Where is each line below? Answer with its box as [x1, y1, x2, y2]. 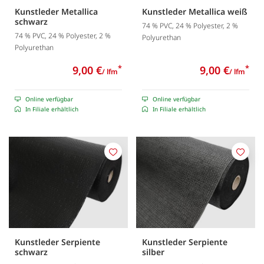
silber [142, 246, 164, 258]
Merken [112, 152, 143, 164]
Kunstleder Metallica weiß [142, 5, 247, 17]
